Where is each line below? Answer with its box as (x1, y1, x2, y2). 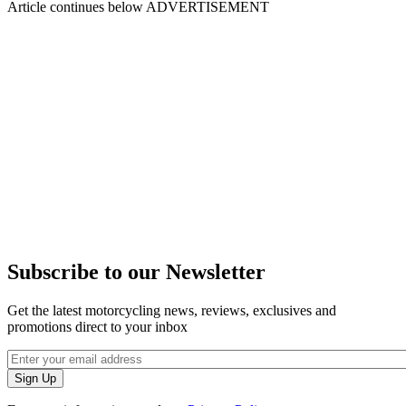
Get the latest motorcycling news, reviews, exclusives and (7, 303, 336, 319)
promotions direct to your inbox (7, 319, 188, 335)
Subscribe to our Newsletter (7, 260, 266, 285)
